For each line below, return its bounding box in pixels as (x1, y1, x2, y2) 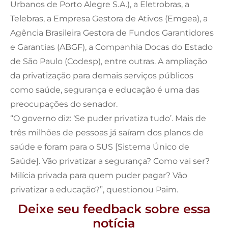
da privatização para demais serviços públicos (10, 70, 193, 80)
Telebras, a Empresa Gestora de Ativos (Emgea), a (10, 13, 208, 23)
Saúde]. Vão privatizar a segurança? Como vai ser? (10, 156, 210, 166)
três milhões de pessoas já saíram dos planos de (10, 127, 204, 137)
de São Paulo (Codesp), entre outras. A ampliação (10, 56, 207, 66)
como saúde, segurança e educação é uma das (10, 84, 199, 95)
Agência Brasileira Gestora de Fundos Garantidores (10, 27, 214, 38)
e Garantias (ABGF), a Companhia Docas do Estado (10, 42, 213, 52)
